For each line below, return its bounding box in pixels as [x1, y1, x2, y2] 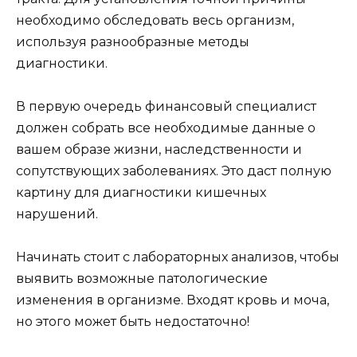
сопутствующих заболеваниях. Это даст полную [16, 163, 331, 178]
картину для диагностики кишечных [16, 185, 266, 200]
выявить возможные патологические [16, 271, 268, 287]
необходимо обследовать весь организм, [16, 12, 294, 28]
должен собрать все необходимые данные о [16, 120, 316, 135]
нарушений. [16, 206, 98, 222]
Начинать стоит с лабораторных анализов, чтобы [16, 249, 339, 265]
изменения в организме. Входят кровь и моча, [16, 292, 329, 308]
